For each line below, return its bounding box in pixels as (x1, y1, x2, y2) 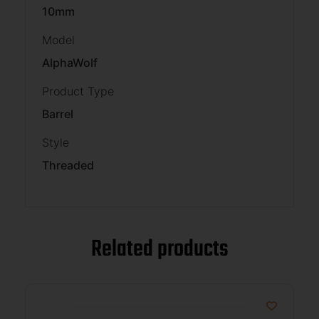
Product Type (42, 83, 114, 98)
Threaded (42, 157, 94, 172)
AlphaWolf (42, 55, 98, 70)
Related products (90, 231, 229, 268)
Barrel (42, 106, 73, 121)
